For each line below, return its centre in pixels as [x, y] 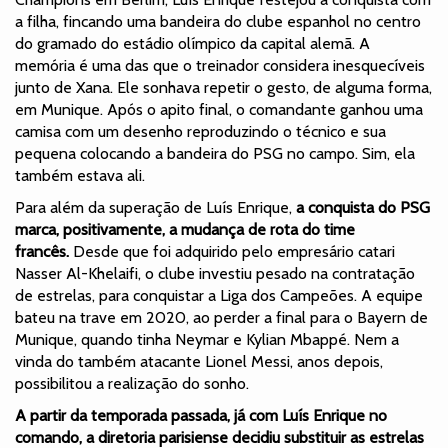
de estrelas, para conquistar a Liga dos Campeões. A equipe [219, 295]
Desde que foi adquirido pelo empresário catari [232, 251]
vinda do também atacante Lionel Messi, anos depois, [199, 361]
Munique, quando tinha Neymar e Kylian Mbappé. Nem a [207, 339]
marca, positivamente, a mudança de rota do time [185, 229]
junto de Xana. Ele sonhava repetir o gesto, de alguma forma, [223, 87]
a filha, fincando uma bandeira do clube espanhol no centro [218, 21]
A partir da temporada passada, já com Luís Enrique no [201, 415]
